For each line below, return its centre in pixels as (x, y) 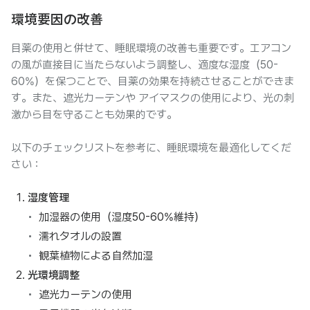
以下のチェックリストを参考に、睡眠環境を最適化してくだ (151, 148)
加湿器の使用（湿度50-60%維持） (122, 217)
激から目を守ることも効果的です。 (94, 115)
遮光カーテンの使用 (85, 294)
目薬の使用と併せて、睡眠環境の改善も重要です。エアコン (151, 48)
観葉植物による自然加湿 (96, 256)
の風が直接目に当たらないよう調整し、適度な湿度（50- (145, 65)
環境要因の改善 (57, 19)
